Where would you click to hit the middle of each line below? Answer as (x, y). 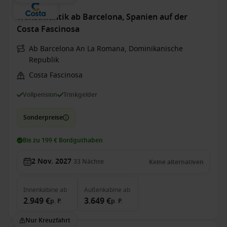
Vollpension (40, 94)
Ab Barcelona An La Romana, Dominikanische (106, 49)
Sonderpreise (43, 118)
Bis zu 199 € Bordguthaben (63, 140)
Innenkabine (41, 190)
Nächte (93, 162)
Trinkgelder (80, 94)
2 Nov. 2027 (51, 161)
